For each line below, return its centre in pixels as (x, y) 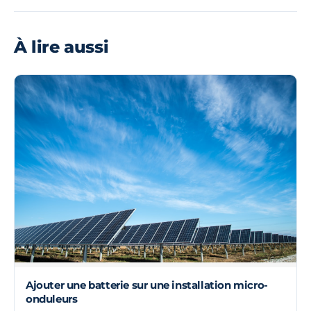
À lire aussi (61, 47)
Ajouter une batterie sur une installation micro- (147, 285)
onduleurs (52, 299)
